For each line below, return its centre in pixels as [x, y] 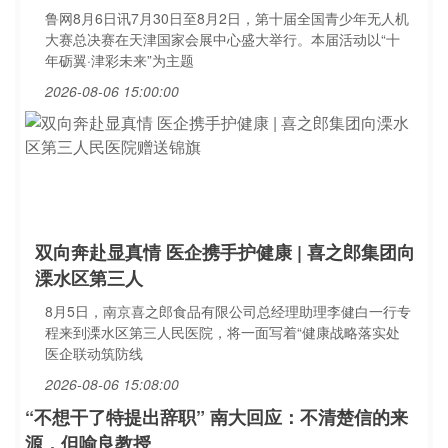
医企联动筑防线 [94, 353]
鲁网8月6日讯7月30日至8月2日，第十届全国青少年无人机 [227, 18]
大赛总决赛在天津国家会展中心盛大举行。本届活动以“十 [222, 39]
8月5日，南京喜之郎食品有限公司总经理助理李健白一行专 [228, 311]
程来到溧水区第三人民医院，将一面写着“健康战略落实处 [222, 332]
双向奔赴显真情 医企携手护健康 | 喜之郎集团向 [225, 252]
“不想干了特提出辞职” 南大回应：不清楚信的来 [216, 417]
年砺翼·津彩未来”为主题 [119, 60]
